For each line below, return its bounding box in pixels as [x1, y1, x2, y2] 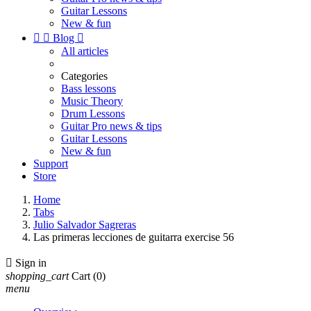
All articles [61, 45, 108, 57]
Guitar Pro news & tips [61, 120, 162, 132]
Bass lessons [61, 83, 116, 94]
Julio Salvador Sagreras [33, 219, 136, 230]
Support [33, 158, 68, 169]
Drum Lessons [61, 108, 125, 119]
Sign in [15, 257, 47, 269]
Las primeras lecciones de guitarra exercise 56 [33, 231, 234, 243]
